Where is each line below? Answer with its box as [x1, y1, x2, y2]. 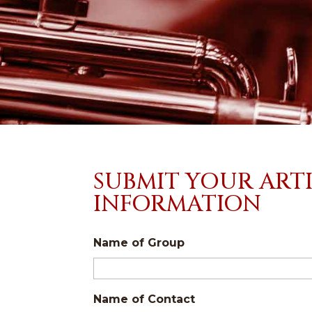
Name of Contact [93, 292, 196, 306]
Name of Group [93, 235, 185, 249]
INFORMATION [93, 189, 262, 219]
